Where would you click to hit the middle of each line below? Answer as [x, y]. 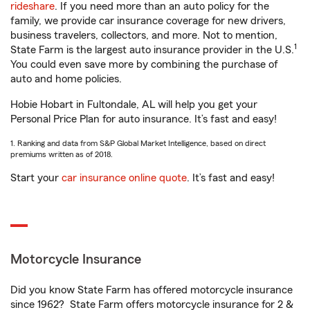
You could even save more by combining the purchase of [144, 64]
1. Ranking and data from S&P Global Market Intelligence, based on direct [138, 143]
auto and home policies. [66, 79]
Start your [36, 178]
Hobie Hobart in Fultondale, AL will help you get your [134, 104]
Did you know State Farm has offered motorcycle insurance [152, 290]
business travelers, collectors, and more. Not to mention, [144, 35]
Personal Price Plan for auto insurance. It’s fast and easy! [144, 119]
